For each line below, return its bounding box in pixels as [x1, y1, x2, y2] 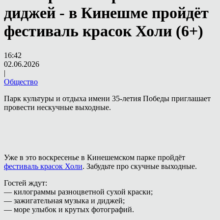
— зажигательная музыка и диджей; [4, 196, 125, 205]
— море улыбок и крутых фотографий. [4, 205, 134, 214]
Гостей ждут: [4, 178, 47, 187]
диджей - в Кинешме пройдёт [4, 4, 209, 22]
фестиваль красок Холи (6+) [4, 22, 203, 40]
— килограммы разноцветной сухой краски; [4, 187, 153, 196]
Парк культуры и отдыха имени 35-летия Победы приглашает [4, 94, 211, 103]
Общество [4, 77, 38, 86]
